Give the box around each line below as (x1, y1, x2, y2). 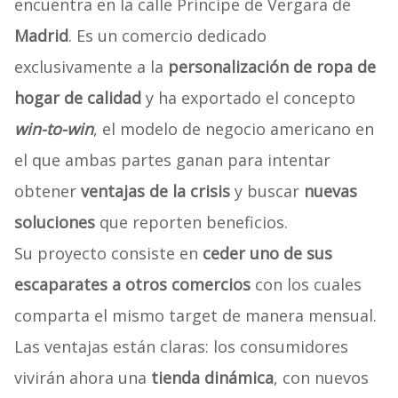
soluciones (13, 211, 95, 234)
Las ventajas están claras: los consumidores (13, 336, 348, 358)
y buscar (229, 180, 304, 203)
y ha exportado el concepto (140, 87, 355, 109)
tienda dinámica (146, 367, 274, 389)
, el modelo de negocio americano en (92, 118, 374, 140)
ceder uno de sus (202, 243, 332, 265)
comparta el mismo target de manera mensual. (13, 305, 377, 327)
